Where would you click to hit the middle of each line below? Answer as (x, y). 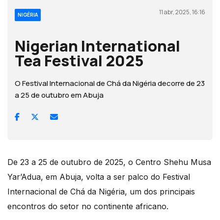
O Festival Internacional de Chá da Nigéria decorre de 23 (110, 83)
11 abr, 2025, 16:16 (182, 12)
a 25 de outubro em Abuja (59, 95)
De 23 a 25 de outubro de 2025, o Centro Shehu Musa (109, 162)
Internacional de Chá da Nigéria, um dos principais (101, 191)
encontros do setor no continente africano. (88, 206)
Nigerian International (97, 45)
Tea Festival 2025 (79, 60)
